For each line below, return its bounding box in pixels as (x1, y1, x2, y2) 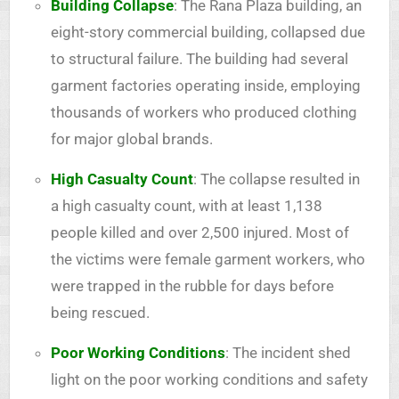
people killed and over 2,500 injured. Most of (50, 223, 349, 241)
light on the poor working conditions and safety (50, 370, 368, 388)
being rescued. (50, 303, 150, 322)
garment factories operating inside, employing (50, 76, 361, 94)
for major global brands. (50, 129, 213, 148)
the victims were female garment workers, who (50, 249, 365, 268)
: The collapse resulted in (192, 169, 360, 188)
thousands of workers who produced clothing (50, 102, 357, 121)
